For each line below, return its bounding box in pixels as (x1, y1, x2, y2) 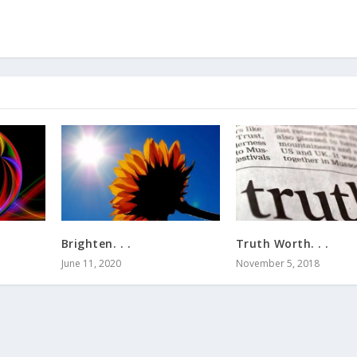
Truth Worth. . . (235, 235, 329, 251)
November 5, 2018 (235, 256, 320, 270)
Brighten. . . (61, 235, 131, 251)
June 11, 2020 (61, 256, 121, 270)
